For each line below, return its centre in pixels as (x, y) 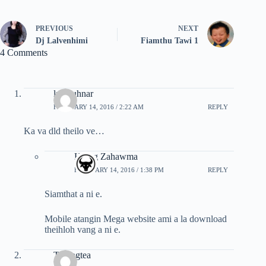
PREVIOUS (54, 29)
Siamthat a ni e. (73, 194)
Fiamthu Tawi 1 (170, 41)
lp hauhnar (73, 94)
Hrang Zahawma (106, 157)
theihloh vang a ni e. (83, 230)
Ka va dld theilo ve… (64, 131)
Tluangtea (72, 255)
